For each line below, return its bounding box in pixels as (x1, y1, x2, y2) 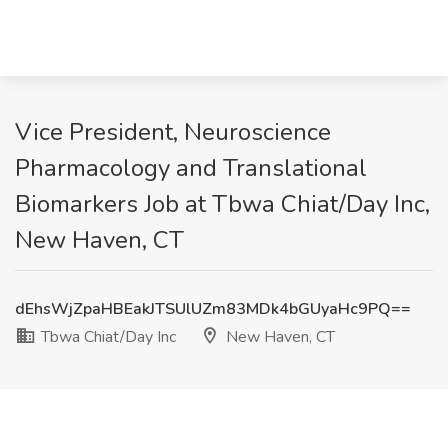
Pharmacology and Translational (15, 152, 367, 184)
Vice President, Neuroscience (15, 116, 331, 148)
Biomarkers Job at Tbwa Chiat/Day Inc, (15, 188, 430, 220)
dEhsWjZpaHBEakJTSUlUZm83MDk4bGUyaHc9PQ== (15, 298, 411, 320)
